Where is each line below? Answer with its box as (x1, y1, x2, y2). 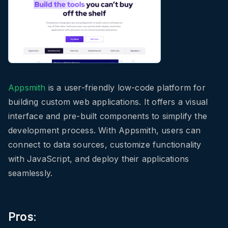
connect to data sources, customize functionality (8, 139, 202, 150)
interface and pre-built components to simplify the (8, 111, 208, 122)
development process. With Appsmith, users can (8, 125, 201, 136)
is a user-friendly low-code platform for (45, 82, 206, 93)
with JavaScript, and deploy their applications (8, 154, 189, 164)
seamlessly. (8, 168, 53, 179)
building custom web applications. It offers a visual (8, 97, 208, 107)
